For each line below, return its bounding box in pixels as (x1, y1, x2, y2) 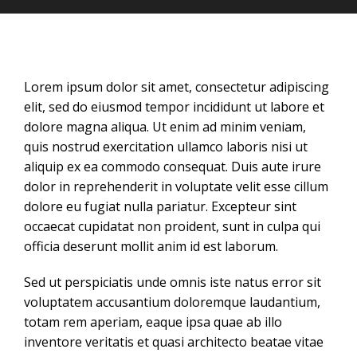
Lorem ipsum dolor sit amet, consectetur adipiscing (24, 78, 329, 96)
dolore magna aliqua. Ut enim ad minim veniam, (24, 118, 306, 135)
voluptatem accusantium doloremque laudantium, (24, 293, 320, 311)
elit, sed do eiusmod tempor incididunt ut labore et (24, 98, 324, 116)
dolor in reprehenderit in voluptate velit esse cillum (24, 178, 328, 195)
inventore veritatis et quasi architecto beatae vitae (24, 333, 324, 351)
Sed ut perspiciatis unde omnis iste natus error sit (24, 273, 321, 291)
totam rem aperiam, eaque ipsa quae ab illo (24, 313, 282, 331)
